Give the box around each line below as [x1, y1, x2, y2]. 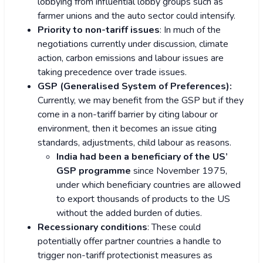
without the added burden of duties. [56, 207, 202, 220]
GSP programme [56, 164, 131, 178]
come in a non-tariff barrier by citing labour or [38, 108, 218, 122]
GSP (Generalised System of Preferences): [38, 80, 232, 93]
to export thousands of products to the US [56, 193, 230, 206]
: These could [147, 221, 201, 234]
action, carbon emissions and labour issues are [38, 52, 224, 65]
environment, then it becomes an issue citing [38, 122, 217, 136]
